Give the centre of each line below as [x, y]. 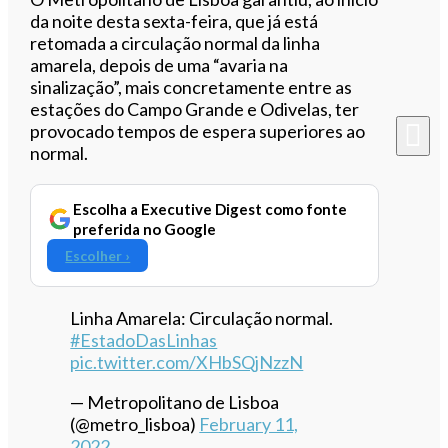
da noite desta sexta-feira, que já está [174, 20]
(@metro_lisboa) [135, 423]
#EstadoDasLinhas [144, 339]
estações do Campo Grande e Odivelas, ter [195, 108]
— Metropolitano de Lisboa [175, 401]
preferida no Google [145, 228]
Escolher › [98, 255]
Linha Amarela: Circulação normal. [202, 317]
